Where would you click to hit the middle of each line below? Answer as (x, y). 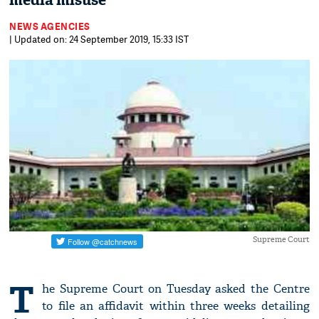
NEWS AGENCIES (50, 26)
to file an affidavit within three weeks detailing (176, 306)
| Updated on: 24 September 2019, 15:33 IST (99, 39)
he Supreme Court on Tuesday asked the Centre (176, 289)
